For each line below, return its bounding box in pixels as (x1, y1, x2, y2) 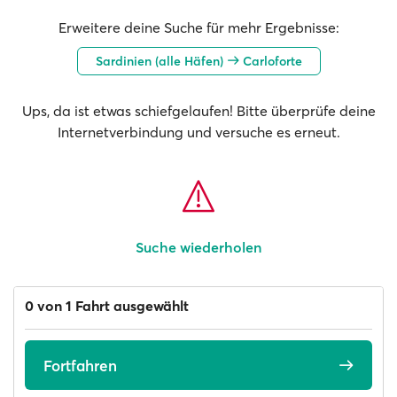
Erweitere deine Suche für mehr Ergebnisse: (58, 19, 339, 36)
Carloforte (238, 52, 302, 69)
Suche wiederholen (136, 238, 261, 256)
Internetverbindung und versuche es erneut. (57, 123, 340, 141)
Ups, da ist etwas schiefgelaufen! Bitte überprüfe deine (21, 102, 376, 120)
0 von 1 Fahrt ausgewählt (25, 297, 189, 315)
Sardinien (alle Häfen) (95, 52, 227, 69)
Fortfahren (43, 355, 117, 375)
